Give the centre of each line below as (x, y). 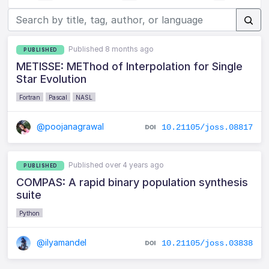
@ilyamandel (61, 242)
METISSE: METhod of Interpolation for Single (130, 66)
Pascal (58, 97)
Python (30, 213)
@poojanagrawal (69, 126)
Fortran (30, 97)
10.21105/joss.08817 (207, 127)
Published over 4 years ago (116, 165)
